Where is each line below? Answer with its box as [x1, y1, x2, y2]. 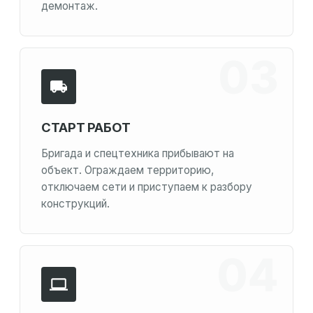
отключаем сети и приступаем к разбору [41, 180, 252, 194]
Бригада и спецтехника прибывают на [41, 147, 234, 161]
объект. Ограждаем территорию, [41, 163, 214, 177]
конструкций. [41, 197, 110, 211]
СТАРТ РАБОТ [41, 119, 131, 136]
